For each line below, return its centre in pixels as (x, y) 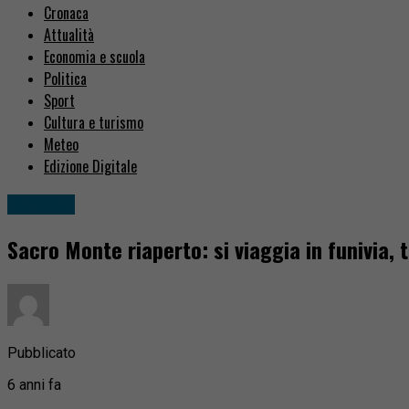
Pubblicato (42, 352)
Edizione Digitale (90, 167)
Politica (65, 79)
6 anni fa (34, 384)
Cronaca (66, 13)
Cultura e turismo (94, 123)
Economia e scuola (94, 57)
